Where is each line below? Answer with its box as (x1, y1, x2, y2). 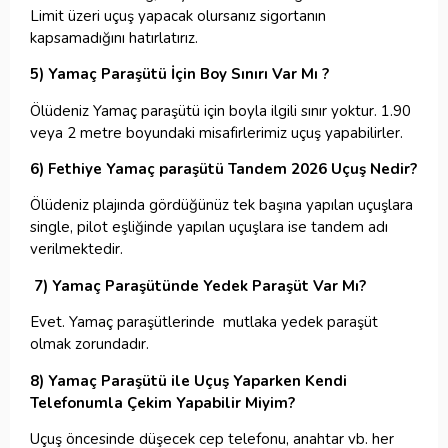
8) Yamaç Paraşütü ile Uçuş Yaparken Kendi (30, 370, 347, 391)
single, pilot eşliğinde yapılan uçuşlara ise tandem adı (30, 217, 388, 238)
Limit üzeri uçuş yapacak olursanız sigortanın (30, 5, 326, 26)
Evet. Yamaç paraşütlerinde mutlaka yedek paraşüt (30, 312, 378, 333)
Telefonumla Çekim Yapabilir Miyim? (30, 392, 295, 413)
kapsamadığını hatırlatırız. (30, 27, 198, 48)
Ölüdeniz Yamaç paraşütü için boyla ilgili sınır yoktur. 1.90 (30, 100, 411, 121)
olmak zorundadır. (30, 334, 149, 355)
